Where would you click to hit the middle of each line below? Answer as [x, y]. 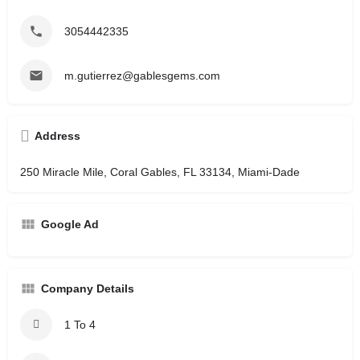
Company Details [88, 288]
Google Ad [70, 224]
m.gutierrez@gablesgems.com [142, 75]
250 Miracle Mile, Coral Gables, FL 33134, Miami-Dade [160, 172]
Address [57, 135]
